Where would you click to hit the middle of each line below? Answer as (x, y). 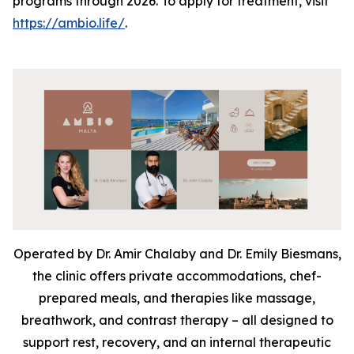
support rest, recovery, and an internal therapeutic (177, 343)
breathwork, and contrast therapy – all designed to (177, 320)
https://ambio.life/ (69, 23)
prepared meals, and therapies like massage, (177, 298)
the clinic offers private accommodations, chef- (177, 276)
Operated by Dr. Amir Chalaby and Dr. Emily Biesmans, (177, 254)
